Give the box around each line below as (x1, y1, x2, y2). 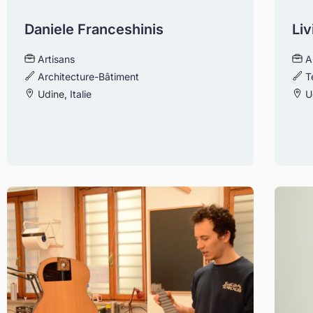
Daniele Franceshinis (24, 21, 163, 38)
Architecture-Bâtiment (38, 71, 139, 82)
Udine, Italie (35, 88, 92, 100)
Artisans (38, 53, 75, 65)
